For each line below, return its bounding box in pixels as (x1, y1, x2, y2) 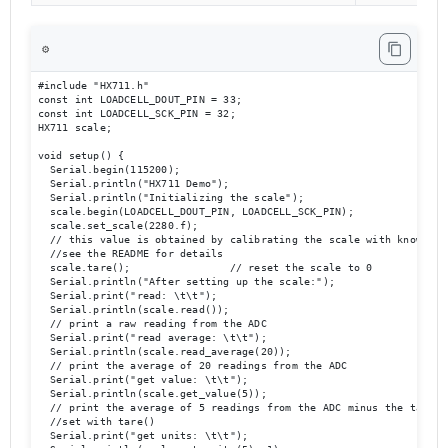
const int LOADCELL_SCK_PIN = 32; (37, 107, 236, 119)
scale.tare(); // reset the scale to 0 (37, 261, 373, 273)
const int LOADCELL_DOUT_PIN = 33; (37, 93, 243, 105)
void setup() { (37, 149, 125, 161)
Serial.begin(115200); (37, 163, 181, 175)
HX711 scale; (37, 121, 112, 133)
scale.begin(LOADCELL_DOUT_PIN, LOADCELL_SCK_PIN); (37, 205, 354, 217)
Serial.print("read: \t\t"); (37, 289, 218, 301)
